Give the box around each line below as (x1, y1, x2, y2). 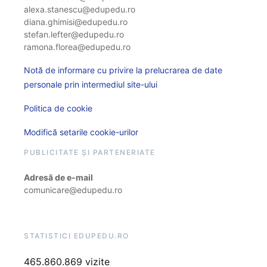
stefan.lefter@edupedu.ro (24, 29, 124, 40)
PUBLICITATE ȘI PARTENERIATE (24, 148, 156, 157)
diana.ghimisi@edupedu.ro (24, 17, 128, 27)
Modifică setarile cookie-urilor (24, 127, 138, 138)
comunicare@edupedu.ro (24, 185, 122, 195)
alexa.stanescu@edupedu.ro (24, 4, 135, 15)
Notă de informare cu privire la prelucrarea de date (24, 65, 222, 76)
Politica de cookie (24, 103, 92, 114)
